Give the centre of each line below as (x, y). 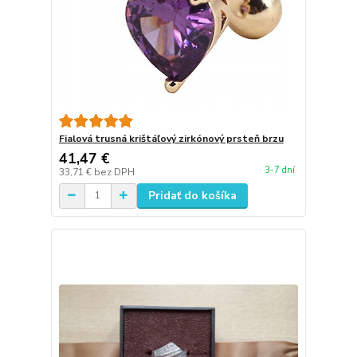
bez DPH (114, 172)
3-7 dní (279, 170)
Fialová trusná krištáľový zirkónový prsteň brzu (171, 138)
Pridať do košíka (192, 195)
